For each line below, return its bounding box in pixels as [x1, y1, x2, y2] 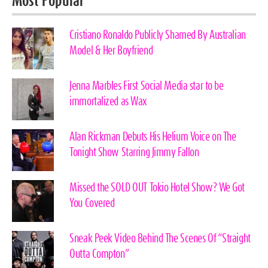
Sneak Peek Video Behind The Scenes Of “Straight [69, 233, 251, 245]
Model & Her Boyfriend [69, 45, 153, 57]
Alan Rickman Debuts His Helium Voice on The [69, 132, 236, 143]
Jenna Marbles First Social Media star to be [69, 81, 224, 92]
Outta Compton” [69, 249, 130, 260]
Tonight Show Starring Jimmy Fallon [69, 147, 199, 159]
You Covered [69, 198, 115, 209]
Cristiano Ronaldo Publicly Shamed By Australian [69, 30, 246, 41]
